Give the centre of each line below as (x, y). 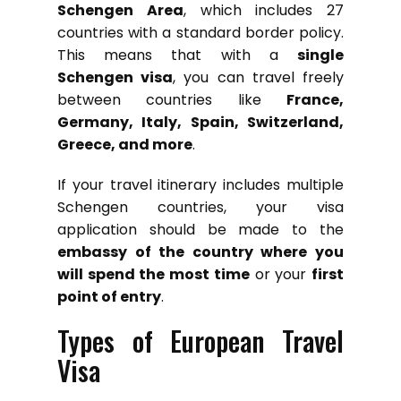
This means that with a (177, 55)
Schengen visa (115, 77)
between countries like (172, 99)
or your (281, 274)
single (320, 55)
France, (315, 99)
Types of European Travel (200, 340)
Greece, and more (125, 144)
